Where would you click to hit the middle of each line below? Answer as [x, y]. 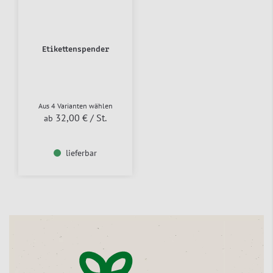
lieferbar [81, 153]
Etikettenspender [75, 50]
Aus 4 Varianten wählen [75, 106]
